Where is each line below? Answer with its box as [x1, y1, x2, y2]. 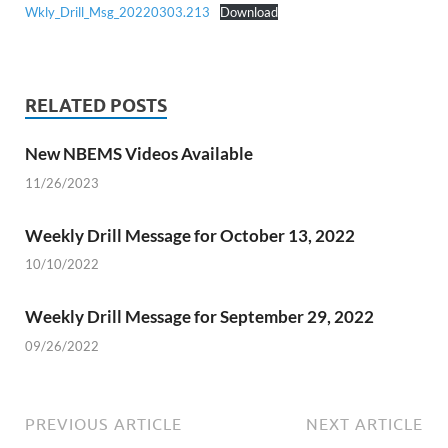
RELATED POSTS [25, 95, 167, 117]
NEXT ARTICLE [306, 414, 423, 433]
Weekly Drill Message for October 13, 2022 [25, 224, 355, 246]
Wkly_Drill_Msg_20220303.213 [25, 4, 210, 21]
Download [219, 4, 278, 21]
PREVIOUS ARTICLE [25, 414, 182, 433]
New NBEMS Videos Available [25, 143, 253, 165]
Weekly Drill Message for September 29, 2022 [25, 306, 374, 328]
